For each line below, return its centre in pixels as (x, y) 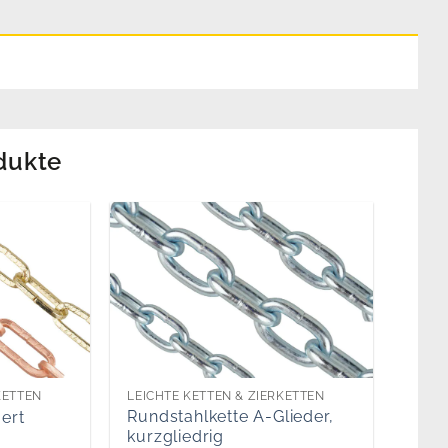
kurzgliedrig (175, 436)
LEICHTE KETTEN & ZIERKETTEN (226, 396)
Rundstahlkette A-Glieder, (230, 416)
